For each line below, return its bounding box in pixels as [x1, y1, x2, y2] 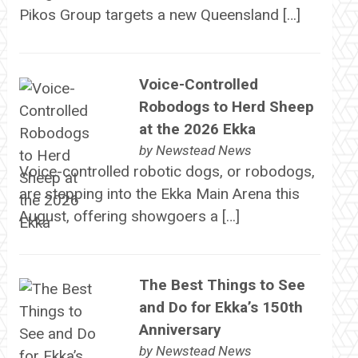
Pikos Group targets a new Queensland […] [18, 6, 300, 25]
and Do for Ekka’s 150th [138, 297, 303, 316]
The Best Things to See [138, 275, 305, 294]
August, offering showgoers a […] [18, 206, 240, 225]
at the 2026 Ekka [138, 119, 256, 138]
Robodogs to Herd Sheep [138, 97, 314, 116]
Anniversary [138, 320, 221, 339]
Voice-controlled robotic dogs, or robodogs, [18, 161, 315, 181]
